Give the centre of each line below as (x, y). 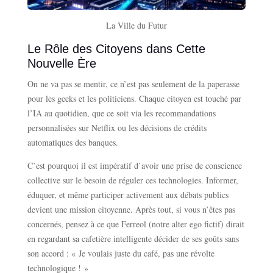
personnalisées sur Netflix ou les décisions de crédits (117, 128)
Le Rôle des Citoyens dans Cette (116, 49)
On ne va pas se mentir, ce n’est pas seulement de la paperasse (133, 84)
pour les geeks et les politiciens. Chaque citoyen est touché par (134, 99)
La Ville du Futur (136, 26)
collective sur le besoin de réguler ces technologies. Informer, (133, 180)
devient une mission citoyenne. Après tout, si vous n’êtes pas (131, 210)
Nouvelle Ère (62, 64)
